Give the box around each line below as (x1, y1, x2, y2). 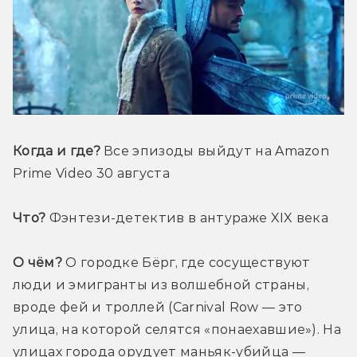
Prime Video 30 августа (13, 166, 171, 182)
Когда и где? (13, 143, 100, 159)
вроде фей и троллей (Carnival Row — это (13, 300, 303, 316)
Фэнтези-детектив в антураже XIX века (45, 210, 329, 226)
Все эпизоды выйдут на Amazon (100, 143, 330, 159)
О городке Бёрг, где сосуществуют (61, 255, 311, 271)
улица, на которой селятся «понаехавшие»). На (13, 322, 342, 338)
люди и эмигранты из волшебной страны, (13, 277, 309, 293)
